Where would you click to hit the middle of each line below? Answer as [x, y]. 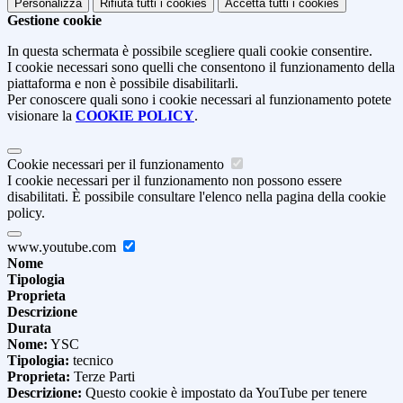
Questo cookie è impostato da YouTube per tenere [224, 393]
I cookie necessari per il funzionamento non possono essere [175, 181]
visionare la [41, 116]
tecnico [91, 361]
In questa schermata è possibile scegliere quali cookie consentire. [190, 51]
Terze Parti [103, 377]
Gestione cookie [54, 21]
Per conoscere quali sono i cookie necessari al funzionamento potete [199, 100]
